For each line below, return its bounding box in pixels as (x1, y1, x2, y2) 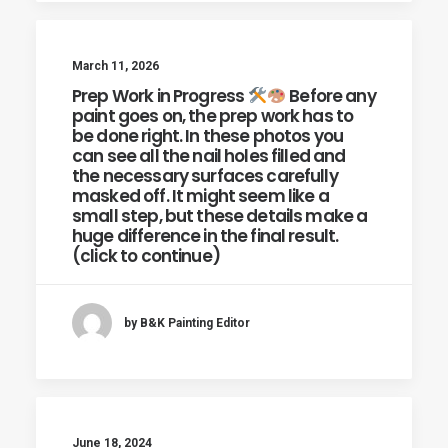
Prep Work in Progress (72, 84, 248, 108)
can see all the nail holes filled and (72, 144, 346, 168)
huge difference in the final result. (72, 224, 339, 248)
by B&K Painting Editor (124, 315, 250, 330)
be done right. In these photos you (72, 124, 344, 148)
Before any (286, 84, 376, 108)
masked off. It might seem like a (72, 184, 329, 208)
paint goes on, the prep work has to (72, 104, 354, 128)
